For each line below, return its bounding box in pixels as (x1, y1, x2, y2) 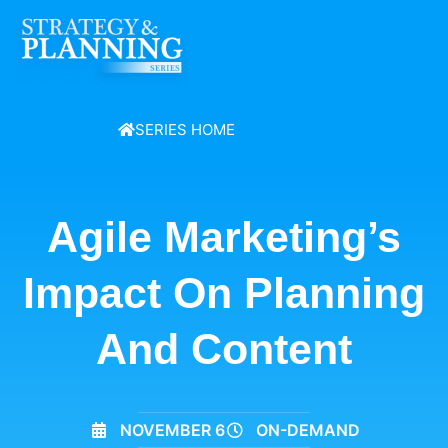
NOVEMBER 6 (119, 420, 225, 440)
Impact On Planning (23, 269, 425, 317)
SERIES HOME (134, 120, 235, 139)
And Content (96, 325, 352, 373)
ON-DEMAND (255, 420, 360, 440)
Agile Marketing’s (47, 213, 401, 261)
